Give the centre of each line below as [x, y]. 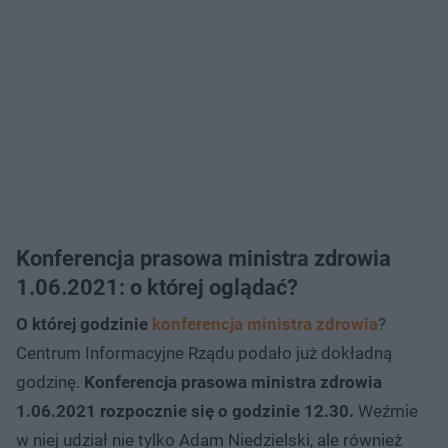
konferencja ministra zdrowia [265, 323]
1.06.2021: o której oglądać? [157, 287]
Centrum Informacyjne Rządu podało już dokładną [204, 352]
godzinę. [50, 381]
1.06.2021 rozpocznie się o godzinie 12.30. [185, 410]
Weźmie [386, 410]
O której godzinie [84, 323]
